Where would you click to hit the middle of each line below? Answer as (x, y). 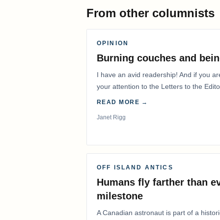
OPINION (113, 43)
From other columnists (151, 13)
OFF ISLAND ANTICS (135, 168)
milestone (120, 196)
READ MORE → (123, 102)
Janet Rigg (111, 118)
